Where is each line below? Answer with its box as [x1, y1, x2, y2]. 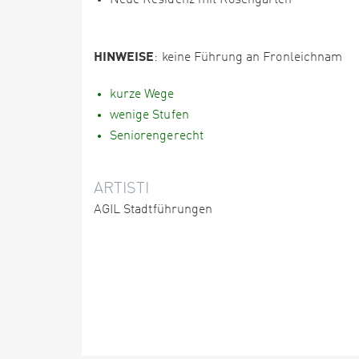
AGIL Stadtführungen [94, 204, 212, 216]
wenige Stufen [110, 109, 189, 122]
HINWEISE [94, 48, 155, 63]
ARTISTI [94, 181, 150, 197]
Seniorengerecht [110, 130, 204, 143]
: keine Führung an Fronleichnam [154, 51, 342, 64]
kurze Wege [110, 88, 175, 101]
